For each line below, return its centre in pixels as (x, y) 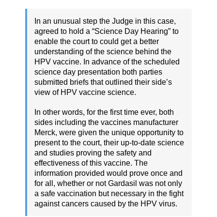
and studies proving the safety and (93, 153)
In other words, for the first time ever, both (104, 112)
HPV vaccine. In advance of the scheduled (107, 62)
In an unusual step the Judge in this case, (105, 21)
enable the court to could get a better (97, 42)
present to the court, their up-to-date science (109, 143)
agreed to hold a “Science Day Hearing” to (107, 31)
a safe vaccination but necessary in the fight (109, 194)
